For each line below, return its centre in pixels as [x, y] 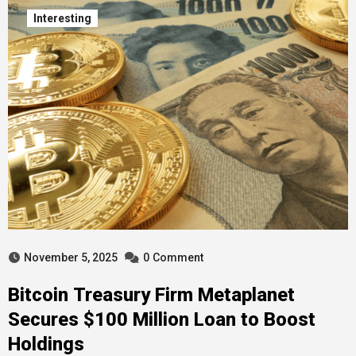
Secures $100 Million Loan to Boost [161, 319]
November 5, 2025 [70, 257]
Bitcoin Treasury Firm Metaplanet [151, 295]
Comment [178, 257]
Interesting [62, 18]
